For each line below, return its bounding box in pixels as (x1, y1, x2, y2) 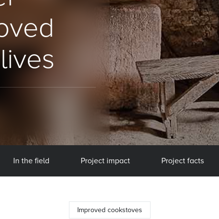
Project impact (80, 156, 130, 166)
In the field (13, 156, 49, 166)
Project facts (161, 156, 204, 166)
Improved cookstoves (77, 206, 142, 214)
